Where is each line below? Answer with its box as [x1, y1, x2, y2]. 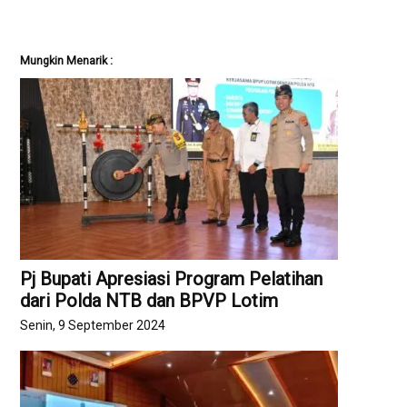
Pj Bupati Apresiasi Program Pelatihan [20, 268, 323, 291]
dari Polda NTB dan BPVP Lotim [20, 290, 279, 313]
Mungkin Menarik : [20, 53, 114, 67]
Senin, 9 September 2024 [20, 317, 166, 333]
